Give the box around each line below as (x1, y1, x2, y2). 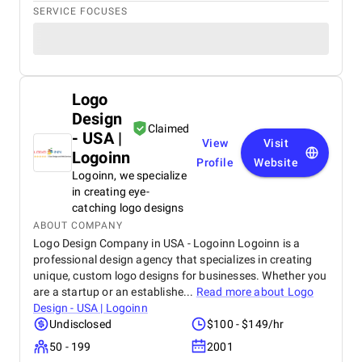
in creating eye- (72, 185, 149, 198)
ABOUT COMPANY (33, 220, 123, 231)
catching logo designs (72, 201, 184, 214)
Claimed (147, 122, 190, 135)
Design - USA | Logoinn (33, 301, 148, 314)
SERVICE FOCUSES (33, 6, 128, 17)
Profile (196, 156, 234, 169)
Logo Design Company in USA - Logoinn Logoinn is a (33, 237, 301, 250)
